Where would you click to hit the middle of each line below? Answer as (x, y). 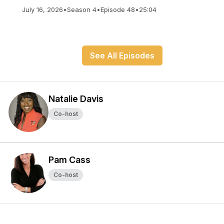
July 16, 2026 (42, 9)
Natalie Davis (76, 99)
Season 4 (82, 9)
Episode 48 (118, 9)
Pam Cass (69, 160)
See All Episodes (122, 55)
